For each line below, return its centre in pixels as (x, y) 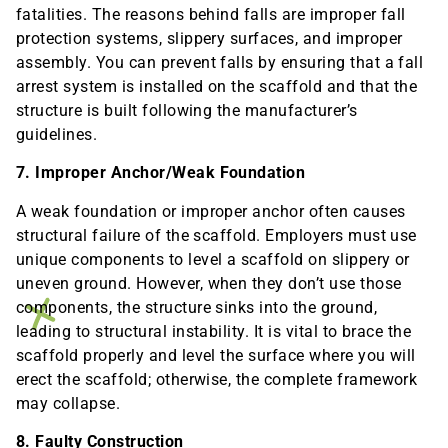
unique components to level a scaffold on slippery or (213, 259)
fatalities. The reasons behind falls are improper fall (211, 14)
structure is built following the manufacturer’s (187, 110)
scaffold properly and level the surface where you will (216, 355)
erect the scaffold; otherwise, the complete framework (217, 379)
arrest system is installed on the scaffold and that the (217, 86)
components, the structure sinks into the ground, (197, 307)
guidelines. (57, 134)
